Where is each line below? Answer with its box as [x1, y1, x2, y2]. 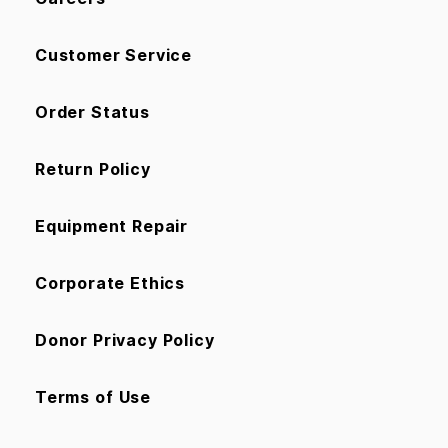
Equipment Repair [35, 215, 188, 236]
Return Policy [35, 158, 151, 179]
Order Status [35, 101, 150, 122]
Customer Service [35, 44, 192, 65]
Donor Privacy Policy [35, 329, 215, 350]
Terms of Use [35, 386, 151, 407]
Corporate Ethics [35, 272, 185, 293]
